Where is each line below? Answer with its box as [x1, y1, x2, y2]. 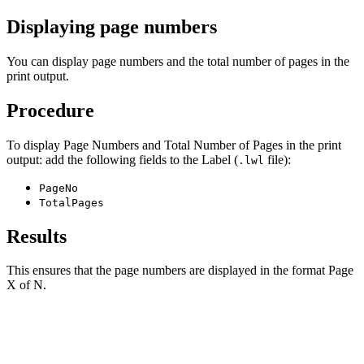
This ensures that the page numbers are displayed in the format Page [6, 263, 353, 278]
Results [6, 225, 67, 247]
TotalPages [39, 196, 104, 209]
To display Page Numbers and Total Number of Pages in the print [6, 137, 341, 152]
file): [264, 152, 291, 167]
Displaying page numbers [6, 15, 217, 37]
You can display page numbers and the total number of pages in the [6, 54, 349, 68]
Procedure [6, 99, 94, 121]
